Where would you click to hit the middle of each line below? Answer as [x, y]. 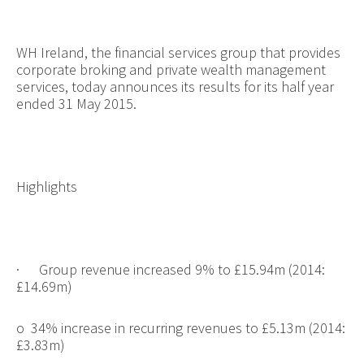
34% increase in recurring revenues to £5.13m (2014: [188, 327]
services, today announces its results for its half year [175, 86]
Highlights [46, 186]
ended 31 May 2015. [76, 103]
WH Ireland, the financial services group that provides [178, 52]
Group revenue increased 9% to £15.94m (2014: [182, 269]
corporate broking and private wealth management [171, 69]
